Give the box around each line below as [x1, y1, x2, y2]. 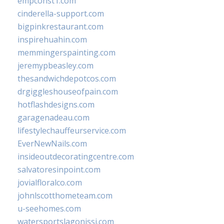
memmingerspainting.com [17, 47, 115, 58]
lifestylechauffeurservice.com [17, 125, 126, 136]
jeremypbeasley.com [17, 60, 93, 71]
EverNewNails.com [17, 138, 87, 149]
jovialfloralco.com [17, 177, 82, 188]
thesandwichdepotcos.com [17, 73, 116, 84]
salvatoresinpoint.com [17, 164, 100, 175]
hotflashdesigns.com [17, 99, 94, 110]
